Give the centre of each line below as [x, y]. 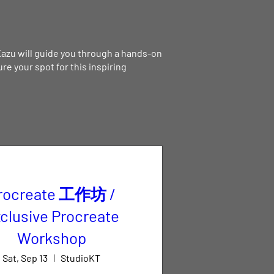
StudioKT [81, 258]
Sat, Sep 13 [25, 258]
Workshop [51, 238]
